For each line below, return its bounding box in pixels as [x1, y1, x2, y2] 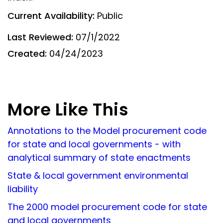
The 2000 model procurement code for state [7, 201, 207, 213]
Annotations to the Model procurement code [7, 124, 207, 137]
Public [95, 9, 123, 22]
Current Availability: [7, 9, 95, 22]
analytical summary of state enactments [7, 151, 191, 164]
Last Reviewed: [7, 31, 73, 43]
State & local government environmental [7, 169, 188, 182]
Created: [7, 47, 47, 60]
